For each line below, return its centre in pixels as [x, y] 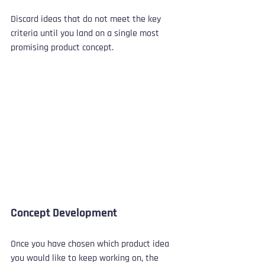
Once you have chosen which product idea [91, 244]
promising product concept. [62, 47]
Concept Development [64, 213]
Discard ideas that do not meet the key [87, 19]
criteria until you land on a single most [86, 33]
